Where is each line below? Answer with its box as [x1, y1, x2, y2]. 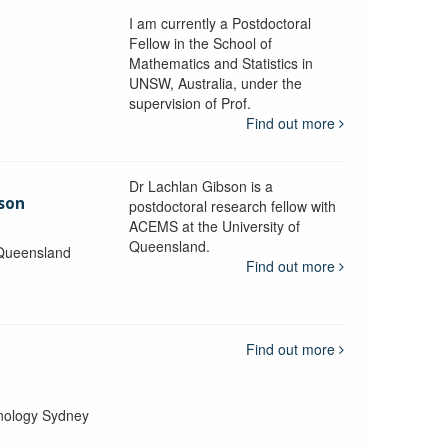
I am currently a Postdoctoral [128, 12, 311, 33]
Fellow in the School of [128, 32, 272, 53]
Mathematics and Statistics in [128, 52, 313, 73]
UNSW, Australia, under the [128, 72, 302, 93]
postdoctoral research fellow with [128, 195, 336, 216]
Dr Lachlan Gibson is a [128, 175, 273, 196]
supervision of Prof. [128, 92, 251, 113]
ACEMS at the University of [128, 215, 300, 236]
